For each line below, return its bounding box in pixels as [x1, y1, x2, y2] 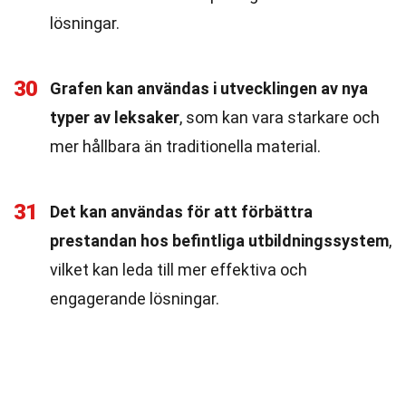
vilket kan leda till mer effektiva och [50, 260, 307, 279]
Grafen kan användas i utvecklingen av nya [50, 79, 368, 98]
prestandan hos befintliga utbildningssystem [50, 231, 389, 250]
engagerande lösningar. [50, 289, 219, 308]
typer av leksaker [50, 108, 179, 127]
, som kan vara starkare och [179, 108, 380, 127]
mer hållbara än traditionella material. [50, 137, 321, 156]
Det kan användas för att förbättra [50, 202, 313, 221]
